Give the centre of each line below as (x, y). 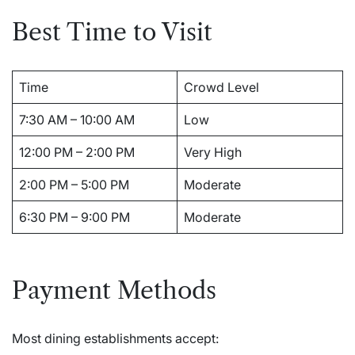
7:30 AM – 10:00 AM (77, 119)
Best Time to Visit (112, 32)
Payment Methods (114, 290)
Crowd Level (221, 87)
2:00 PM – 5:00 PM (74, 184)
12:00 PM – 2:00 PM (77, 152)
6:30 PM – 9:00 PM (74, 217)
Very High (213, 152)
